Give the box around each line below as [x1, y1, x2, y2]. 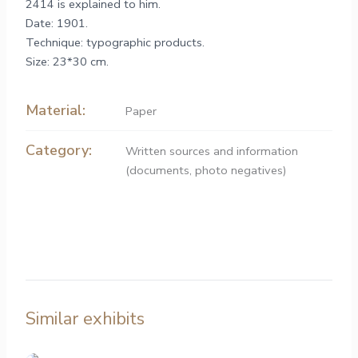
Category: [26, 141, 93, 161]
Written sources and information [125, 143, 299, 160]
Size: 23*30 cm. [26, 53, 109, 70]
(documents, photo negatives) [125, 162, 288, 179]
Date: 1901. [26, 14, 89, 31]
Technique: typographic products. [26, 34, 205, 50]
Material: [26, 101, 86, 121]
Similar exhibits [26, 307, 145, 332]
